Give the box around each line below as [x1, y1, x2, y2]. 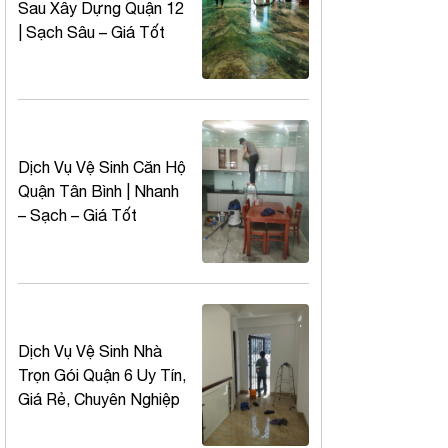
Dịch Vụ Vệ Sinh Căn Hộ [18, 158, 186, 177]
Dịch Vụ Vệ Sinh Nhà [18, 341, 162, 360]
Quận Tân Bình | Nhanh [18, 182, 179, 201]
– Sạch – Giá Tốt [18, 206, 137, 225]
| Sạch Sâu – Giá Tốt [18, 22, 165, 41]
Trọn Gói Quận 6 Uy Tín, [18, 365, 186, 384]
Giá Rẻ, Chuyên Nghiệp [18, 389, 180, 408]
